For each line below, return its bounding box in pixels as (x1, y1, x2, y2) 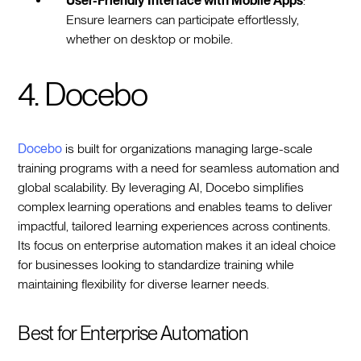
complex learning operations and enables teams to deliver (18, 198, 333, 214)
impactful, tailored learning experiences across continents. (18, 218, 331, 234)
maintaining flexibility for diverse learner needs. (18, 276, 270, 292)
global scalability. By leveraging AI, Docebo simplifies (18, 179, 305, 195)
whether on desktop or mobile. (66, 31, 234, 47)
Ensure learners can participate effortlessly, (66, 11, 300, 27)
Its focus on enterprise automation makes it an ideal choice (18, 237, 337, 253)
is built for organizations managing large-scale (62, 140, 313, 156)
